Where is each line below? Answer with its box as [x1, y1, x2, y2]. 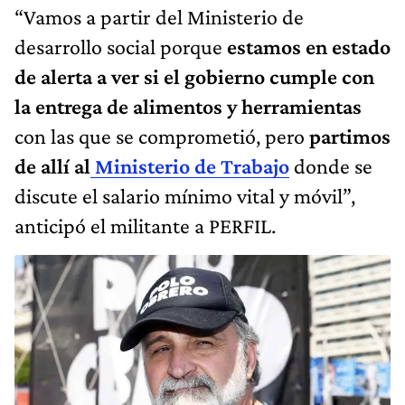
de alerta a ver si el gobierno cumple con [14, 63, 374, 89]
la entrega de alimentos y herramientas [14, 93, 362, 118]
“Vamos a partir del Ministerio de [14, 4, 304, 29]
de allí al [14, 153, 90, 178]
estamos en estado [227, 33, 391, 59]
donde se [289, 153, 372, 178]
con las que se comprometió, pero [14, 123, 309, 148]
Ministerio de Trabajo [90, 153, 289, 178]
